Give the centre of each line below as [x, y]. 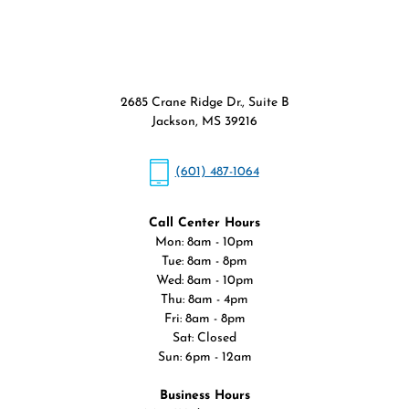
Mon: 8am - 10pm [204, 243]
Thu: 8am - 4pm [204, 300]
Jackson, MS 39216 [204, 122]
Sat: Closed [204, 339]
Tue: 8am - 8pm [204, 262]
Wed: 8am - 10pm [204, 281]
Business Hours [204, 396]
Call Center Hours [204, 224]
